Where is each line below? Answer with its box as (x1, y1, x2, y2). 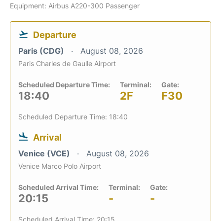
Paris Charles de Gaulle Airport (18, 59, 116, 68)
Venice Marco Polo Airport (18, 161, 101, 170)
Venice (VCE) (18, 148, 72, 158)
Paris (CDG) (18, 45, 66, 56)
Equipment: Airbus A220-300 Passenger (10, 1, 140, 10)
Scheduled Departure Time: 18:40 (18, 112, 128, 121)
